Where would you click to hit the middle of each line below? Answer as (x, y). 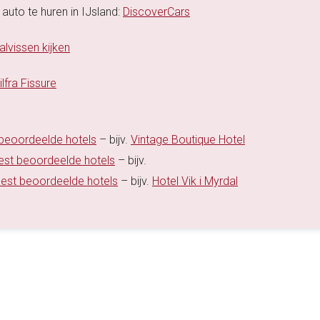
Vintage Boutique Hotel (188, 140)
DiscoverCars (156, 12)
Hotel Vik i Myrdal (195, 181)
